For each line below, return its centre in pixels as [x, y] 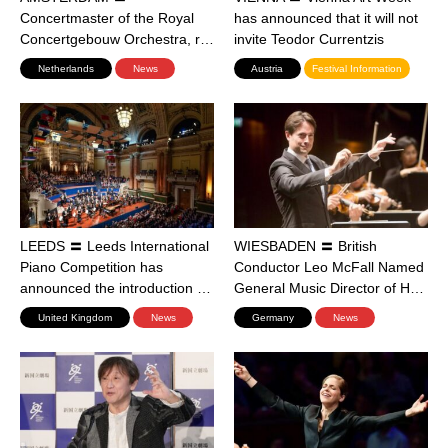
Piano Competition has [91, 267]
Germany [273, 318]
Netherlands [66, 69]
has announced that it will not [326, 18]
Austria [267, 69]
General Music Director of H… [329, 288]
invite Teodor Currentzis [309, 39]
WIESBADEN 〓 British [305, 246]
